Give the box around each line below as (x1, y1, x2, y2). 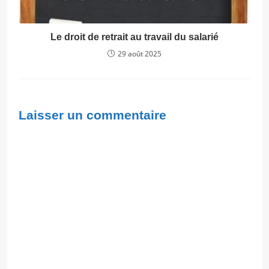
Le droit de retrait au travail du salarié (50, 32, 219, 43)
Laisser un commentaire (19, 108, 167, 122)
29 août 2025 (118, 49, 162, 59)
